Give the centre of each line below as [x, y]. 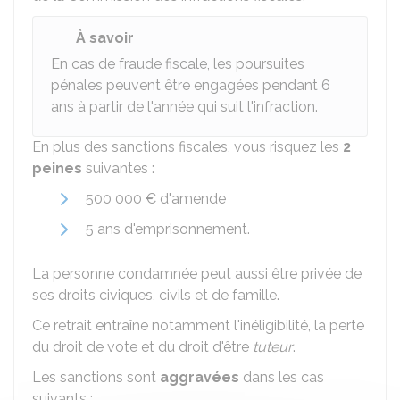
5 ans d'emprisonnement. [168, 229]
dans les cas [282, 377]
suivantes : [118, 168]
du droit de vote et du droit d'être [142, 347]
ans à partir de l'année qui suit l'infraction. [184, 107]
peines [57, 168]
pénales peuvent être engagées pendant [186, 85]
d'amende [191, 199]
